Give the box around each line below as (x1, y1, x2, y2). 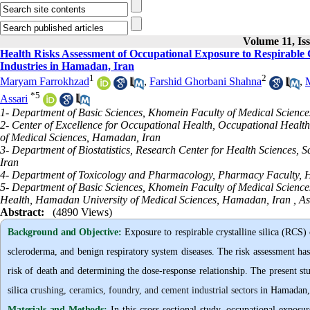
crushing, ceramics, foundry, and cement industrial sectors (30, 285, 257, 296)
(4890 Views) (53, 206, 112, 219)
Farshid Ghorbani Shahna (149, 75, 262, 88)
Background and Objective (8, 227, 119, 238)
